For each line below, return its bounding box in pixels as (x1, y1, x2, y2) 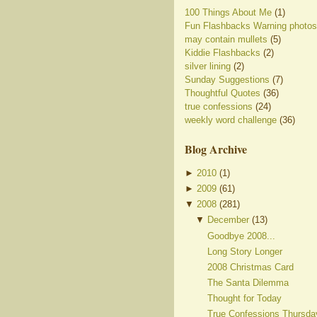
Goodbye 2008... (207, 230, 275, 241)
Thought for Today (207, 293, 282, 304)
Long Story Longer (207, 246, 282, 257)
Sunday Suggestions (185, 74, 270, 85)
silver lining (185, 60, 231, 71)
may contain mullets (185, 33, 267, 45)
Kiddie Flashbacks (185, 47, 260, 58)
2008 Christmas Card (207, 261, 294, 272)
